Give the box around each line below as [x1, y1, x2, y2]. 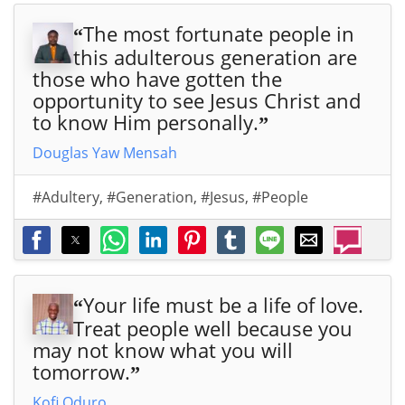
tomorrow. [33, 357, 130, 385]
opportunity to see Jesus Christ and [33, 86, 361, 114]
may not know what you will [33, 335, 293, 363]
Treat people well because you [73, 314, 353, 342]
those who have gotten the [33, 64, 282, 92]
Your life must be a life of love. [83, 290, 363, 318]
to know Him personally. [33, 108, 259, 136]
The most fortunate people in [83, 19, 354, 47]
